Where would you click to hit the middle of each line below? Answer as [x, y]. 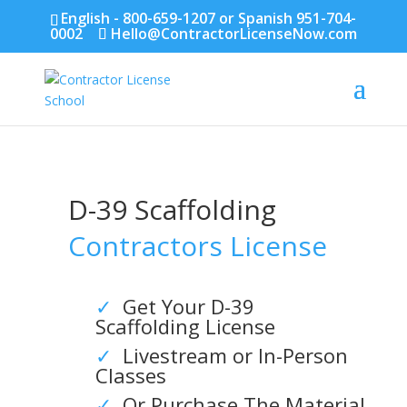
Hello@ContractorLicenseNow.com [233, 34]
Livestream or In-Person [229, 355]
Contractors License [197, 246]
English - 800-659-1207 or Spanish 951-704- [209, 18]
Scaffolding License [185, 326]
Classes [130, 375]
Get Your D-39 [183, 306]
